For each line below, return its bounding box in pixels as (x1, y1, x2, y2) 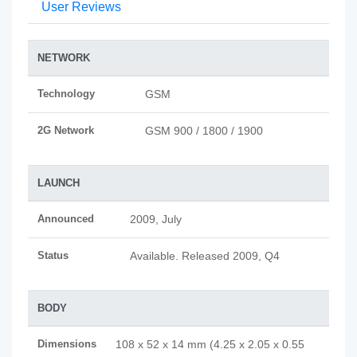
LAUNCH (37, 177, 80, 189)
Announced (37, 213, 94, 225)
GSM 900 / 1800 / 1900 (145, 124, 263, 137)
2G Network (37, 124, 94, 136)
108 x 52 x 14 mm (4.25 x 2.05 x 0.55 (116, 338, 304, 351)
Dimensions (37, 338, 96, 350)
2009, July (130, 213, 182, 226)
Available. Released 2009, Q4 (130, 249, 280, 262)
